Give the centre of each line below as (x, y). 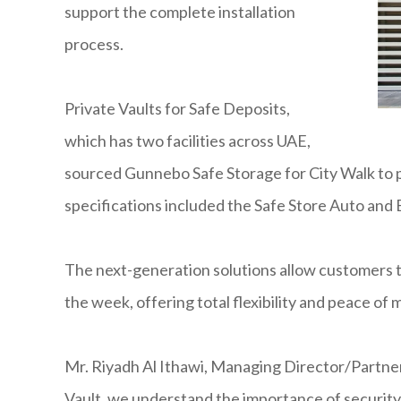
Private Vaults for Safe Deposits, (177, 109)
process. (94, 44)
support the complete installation (180, 12)
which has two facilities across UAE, (188, 141)
